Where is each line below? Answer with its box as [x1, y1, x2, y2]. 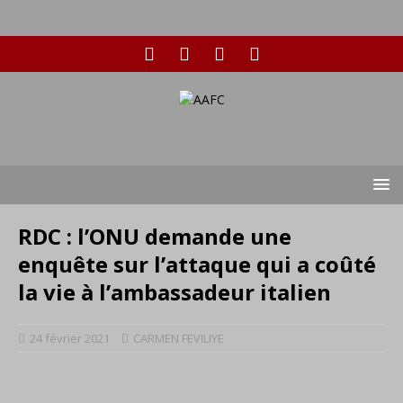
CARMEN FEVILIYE [133, 330, 224, 346]
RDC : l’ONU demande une [18, 221, 291, 251]
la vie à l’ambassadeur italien [18, 277, 331, 307]
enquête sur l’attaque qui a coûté [18, 249, 376, 279]
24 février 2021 [30, 330, 110, 346]
